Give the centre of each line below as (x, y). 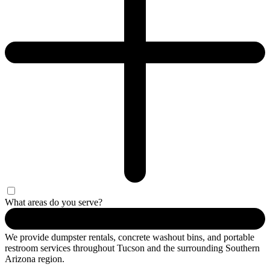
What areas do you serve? (54, 202)
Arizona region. (35, 259)
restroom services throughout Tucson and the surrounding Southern (132, 248)
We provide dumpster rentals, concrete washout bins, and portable (130, 237)
